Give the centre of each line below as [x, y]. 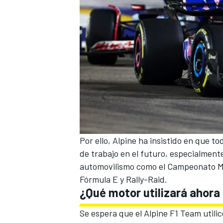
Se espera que [108, 213]
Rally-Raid [145, 179]
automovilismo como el [123, 166]
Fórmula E [99, 179]
